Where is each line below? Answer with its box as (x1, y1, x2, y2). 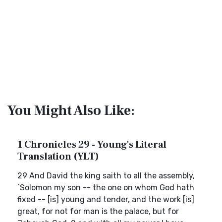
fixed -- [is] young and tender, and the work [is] (17, 195, 194, 204)
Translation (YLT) (17, 150, 99, 163)
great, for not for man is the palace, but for (17, 207, 179, 216)
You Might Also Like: (7, 102, 135, 119)
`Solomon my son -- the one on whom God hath (17, 183, 194, 192)
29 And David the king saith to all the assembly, (17, 171, 195, 180)
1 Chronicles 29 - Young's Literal (17, 138, 166, 151)
